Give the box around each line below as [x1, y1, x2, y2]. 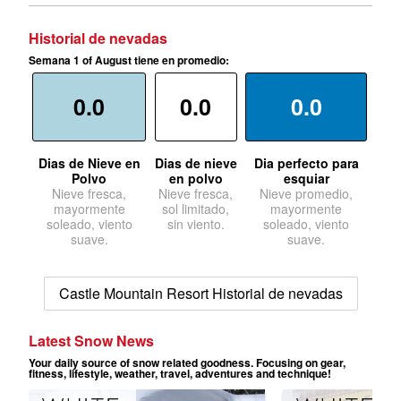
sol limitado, [162, 200, 230, 218]
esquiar [283, 169, 329, 188]
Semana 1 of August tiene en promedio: [29, 52, 229, 69]
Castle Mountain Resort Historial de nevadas [58, 283, 343, 304]
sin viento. [166, 215, 225, 234]
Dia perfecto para [253, 154, 359, 173]
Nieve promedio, [260, 184, 354, 203]
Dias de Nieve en [38, 154, 141, 173]
